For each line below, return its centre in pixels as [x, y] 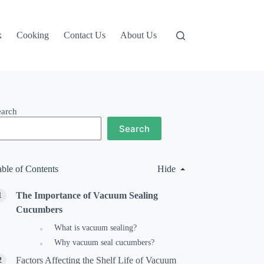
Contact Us [85, 35]
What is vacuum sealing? [96, 228]
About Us [139, 35]
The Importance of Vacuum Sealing [87, 195]
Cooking [33, 35]
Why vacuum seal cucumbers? [105, 242]
